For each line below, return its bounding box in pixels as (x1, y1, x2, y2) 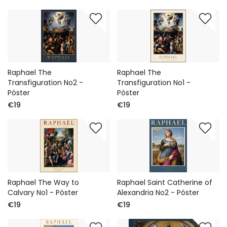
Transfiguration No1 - (117, 78, 191, 88)
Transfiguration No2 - (8, 78, 83, 88)
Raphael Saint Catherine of (117, 177, 213, 187)
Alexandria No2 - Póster (117, 187, 200, 198)
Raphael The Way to (8, 177, 79, 187)
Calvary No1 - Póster (8, 187, 78, 198)
